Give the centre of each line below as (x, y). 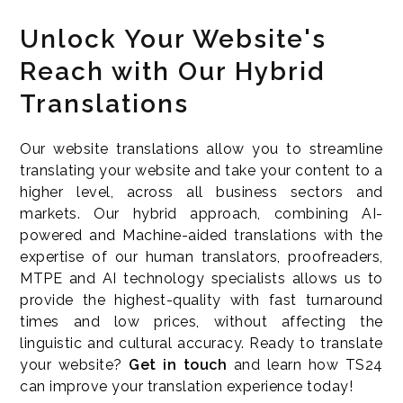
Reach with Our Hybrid (173, 71)
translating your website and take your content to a (201, 170)
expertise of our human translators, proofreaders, (201, 256)
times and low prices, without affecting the (201, 321)
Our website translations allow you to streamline (201, 148)
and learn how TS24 (305, 364)
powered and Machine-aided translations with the (201, 235)
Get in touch (178, 364)
